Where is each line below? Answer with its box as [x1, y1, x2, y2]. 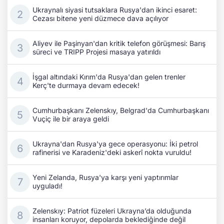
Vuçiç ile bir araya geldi [32, 114, 109, 123]
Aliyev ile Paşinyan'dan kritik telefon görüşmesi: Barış [32, 39, 205, 48]
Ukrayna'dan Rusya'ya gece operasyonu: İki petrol [32, 139, 198, 148]
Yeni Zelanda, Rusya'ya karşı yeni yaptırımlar [32, 173, 178, 182]
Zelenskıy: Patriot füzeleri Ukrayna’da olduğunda [32, 206, 191, 215]
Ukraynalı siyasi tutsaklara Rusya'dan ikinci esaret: [32, 5, 197, 14]
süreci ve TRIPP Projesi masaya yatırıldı [32, 47, 160, 56]
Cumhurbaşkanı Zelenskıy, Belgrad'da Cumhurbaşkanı [32, 106, 209, 115]
